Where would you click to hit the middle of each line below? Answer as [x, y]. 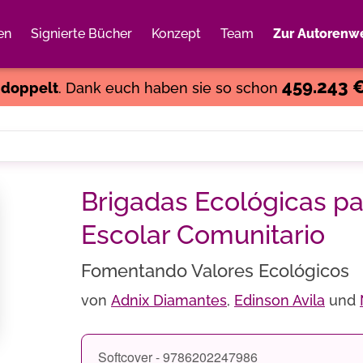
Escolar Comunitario [203, 235]
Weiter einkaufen [254, 53]
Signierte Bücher [81, 34]
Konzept [176, 34]
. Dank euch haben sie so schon [170, 88]
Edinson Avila [280, 300]
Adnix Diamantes [169, 300]
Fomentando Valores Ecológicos [215, 271]
